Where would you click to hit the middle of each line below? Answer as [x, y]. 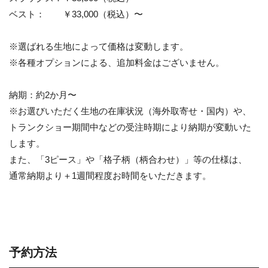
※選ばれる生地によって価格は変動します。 [99, 46]
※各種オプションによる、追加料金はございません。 [117, 62]
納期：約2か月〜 [43, 95]
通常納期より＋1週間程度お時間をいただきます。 [110, 175]
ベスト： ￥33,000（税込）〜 [76, 14]
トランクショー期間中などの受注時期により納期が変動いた [130, 127]
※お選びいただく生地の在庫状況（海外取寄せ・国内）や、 [130, 111]
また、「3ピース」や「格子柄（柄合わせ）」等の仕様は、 [128, 159]
